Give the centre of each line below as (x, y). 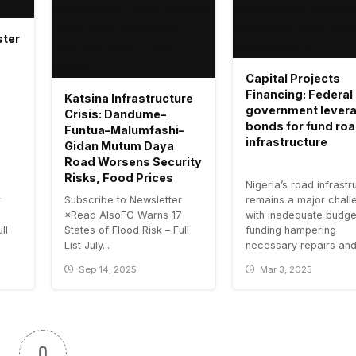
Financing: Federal (299, 95)
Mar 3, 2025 (286, 270)
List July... (87, 246)
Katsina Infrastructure (129, 99)
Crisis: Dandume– (115, 114)
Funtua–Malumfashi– (124, 130)
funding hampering (291, 230)
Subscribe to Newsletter (123, 200)
